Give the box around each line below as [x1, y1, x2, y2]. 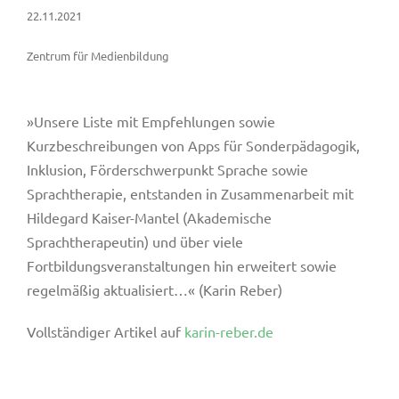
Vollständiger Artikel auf [26, 322, 184, 340]
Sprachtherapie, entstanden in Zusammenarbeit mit [26, 184, 354, 202]
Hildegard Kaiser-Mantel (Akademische [26, 208, 272, 226]
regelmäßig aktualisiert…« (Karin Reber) [26, 281, 282, 298]
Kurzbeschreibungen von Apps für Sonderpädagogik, [26, 136, 360, 154]
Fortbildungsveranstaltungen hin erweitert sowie [26, 256, 337, 274]
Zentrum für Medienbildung [26, 48, 169, 63]
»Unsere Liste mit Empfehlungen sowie [26, 112, 275, 130]
